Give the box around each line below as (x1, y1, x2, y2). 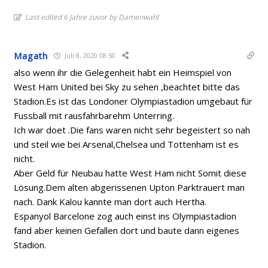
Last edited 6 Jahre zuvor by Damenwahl (25, 11, 159, 22)
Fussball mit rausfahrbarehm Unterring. (14, 109, 175, 121)
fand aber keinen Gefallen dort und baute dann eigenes (14, 224, 240, 236)
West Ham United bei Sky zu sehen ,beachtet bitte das (14, 80, 240, 93)
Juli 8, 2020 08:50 (62, 51, 115, 60)
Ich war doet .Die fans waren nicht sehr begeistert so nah (14, 123, 251, 136)
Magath (14, 49, 48, 62)
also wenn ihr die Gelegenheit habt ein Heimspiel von (14, 66, 232, 78)
